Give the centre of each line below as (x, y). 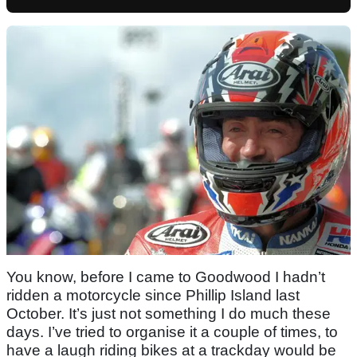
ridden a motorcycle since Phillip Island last (153, 296)
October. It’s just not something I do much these (169, 314)
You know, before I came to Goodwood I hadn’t (166, 277)
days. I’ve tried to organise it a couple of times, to (172, 332)
